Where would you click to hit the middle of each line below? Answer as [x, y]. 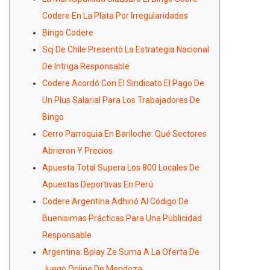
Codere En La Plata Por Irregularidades [115, 15]
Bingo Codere [68, 32]
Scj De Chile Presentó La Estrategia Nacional [126, 49]
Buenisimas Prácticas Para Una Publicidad [122, 218]
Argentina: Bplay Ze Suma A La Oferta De [121, 252]
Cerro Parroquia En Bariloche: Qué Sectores [124, 133]
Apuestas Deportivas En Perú [98, 184]
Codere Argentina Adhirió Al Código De [115, 201]
